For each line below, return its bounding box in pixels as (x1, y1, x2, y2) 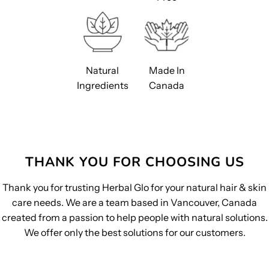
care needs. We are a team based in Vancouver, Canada (12, 196, 257, 208)
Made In (148, 64, 185, 76)
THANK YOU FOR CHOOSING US (25, 153, 244, 171)
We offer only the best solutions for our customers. (23, 226, 246, 238)
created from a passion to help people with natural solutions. (1, 211, 268, 223)
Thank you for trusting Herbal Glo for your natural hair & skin (2, 181, 267, 193)
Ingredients (76, 79, 128, 91)
